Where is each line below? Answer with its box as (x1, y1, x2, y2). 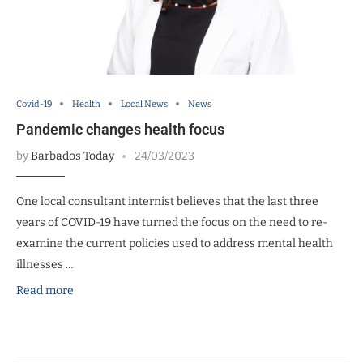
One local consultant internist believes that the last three (16, 194, 318, 208)
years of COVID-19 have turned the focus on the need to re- (16, 215, 327, 229)
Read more (16, 283, 74, 297)
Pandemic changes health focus (16, 120, 224, 138)
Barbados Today (31, 148, 114, 163)
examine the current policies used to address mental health (16, 236, 333, 250)
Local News (121, 98, 168, 109)
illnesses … (16, 257, 74, 271)
